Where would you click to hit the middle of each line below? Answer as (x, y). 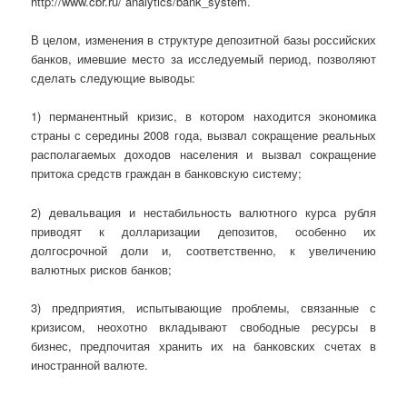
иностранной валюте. (90, 364)
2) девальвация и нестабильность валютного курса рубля (203, 212)
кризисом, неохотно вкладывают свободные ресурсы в (203, 326)
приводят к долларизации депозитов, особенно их (203, 231)
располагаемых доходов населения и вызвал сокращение (203, 154)
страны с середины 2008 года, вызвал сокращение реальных (203, 135)
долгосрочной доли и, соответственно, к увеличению (203, 250)
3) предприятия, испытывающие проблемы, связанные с (203, 307)
